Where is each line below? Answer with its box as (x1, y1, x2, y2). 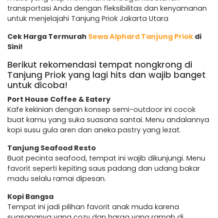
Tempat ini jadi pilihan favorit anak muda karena (7, 201, 179, 212)
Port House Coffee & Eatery (7, 94, 110, 104)
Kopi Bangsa (7, 191, 54, 201)
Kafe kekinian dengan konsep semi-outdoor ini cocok (7, 104, 196, 114)
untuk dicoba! (7, 79, 68, 91)
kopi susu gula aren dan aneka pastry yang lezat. (7, 125, 181, 135)
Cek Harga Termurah (7, 31, 88, 41)
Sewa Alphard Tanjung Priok (88, 31, 193, 41)
